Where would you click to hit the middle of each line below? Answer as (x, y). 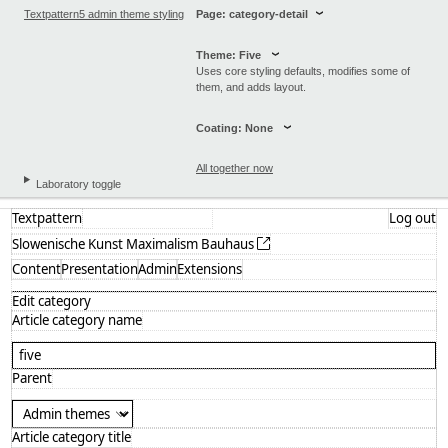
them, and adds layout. (251, 87)
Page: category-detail (252, 14)
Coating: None (236, 128)
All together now (234, 168)
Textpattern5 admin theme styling (104, 14)
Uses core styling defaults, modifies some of (303, 71)
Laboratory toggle (78, 184)
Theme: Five (230, 55)
